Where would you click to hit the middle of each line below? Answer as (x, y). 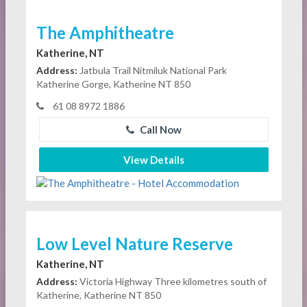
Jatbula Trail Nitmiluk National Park (152, 71)
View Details (153, 160)
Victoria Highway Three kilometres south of (172, 281)
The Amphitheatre (105, 33)
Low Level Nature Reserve (134, 243)
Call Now (159, 130)
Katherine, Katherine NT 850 (98, 295)
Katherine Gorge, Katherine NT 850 (113, 84)
